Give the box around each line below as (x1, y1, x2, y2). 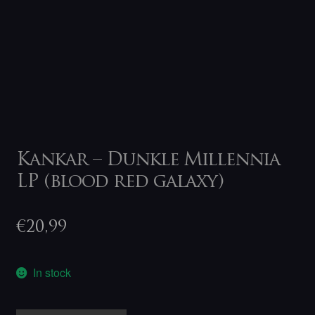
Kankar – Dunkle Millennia (15, 150, 280, 170)
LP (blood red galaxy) (15, 172, 224, 192)
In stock (33, 264, 72, 281)
